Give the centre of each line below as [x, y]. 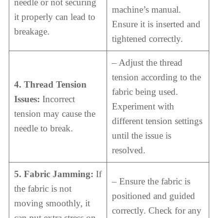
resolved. [128, 150]
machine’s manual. [146, 9]
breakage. [32, 31]
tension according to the [156, 77]
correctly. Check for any [156, 210]
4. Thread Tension [50, 84]
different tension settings [157, 121]
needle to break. [43, 128]
